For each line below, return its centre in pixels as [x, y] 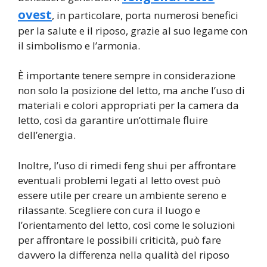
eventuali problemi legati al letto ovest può [119, 180]
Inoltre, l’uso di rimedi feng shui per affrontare [127, 165]
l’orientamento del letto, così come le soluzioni [127, 225]
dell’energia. [47, 135]
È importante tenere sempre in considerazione [127, 76]
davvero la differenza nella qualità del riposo [124, 254]
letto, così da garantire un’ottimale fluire [113, 120]
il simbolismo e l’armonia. [79, 45]
